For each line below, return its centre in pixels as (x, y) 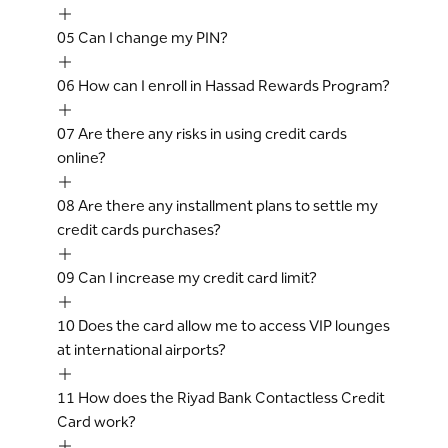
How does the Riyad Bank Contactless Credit (231, 397)
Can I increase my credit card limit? (197, 277)
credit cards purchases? (138, 229)
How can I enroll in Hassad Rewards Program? (233, 85)
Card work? (96, 421)
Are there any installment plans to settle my (227, 205)
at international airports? (141, 349)
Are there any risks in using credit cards (212, 133)
